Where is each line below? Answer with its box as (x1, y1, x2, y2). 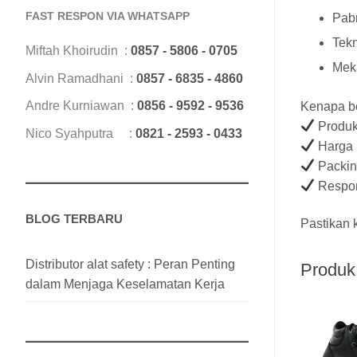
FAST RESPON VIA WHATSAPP (25, 9, 190, 22)
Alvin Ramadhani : (25, 71, 136, 85)
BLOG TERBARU (25, 211, 123, 226)
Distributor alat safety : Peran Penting (25, 257, 235, 271)
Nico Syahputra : (25, 126, 135, 140)
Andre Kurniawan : (25, 99, 137, 113)
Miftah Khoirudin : (25, 43, 131, 57)
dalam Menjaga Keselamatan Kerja (25, 277, 225, 291)
